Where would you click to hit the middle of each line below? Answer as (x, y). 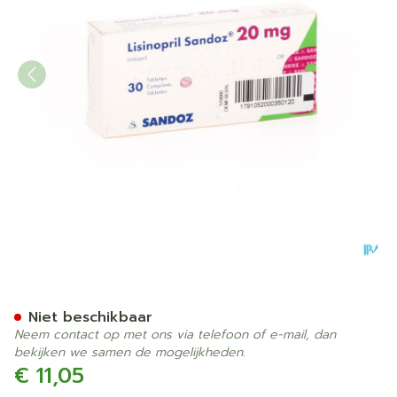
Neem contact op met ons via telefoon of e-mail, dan (175, 335)
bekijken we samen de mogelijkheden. (130, 352)
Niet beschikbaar (90, 317)
